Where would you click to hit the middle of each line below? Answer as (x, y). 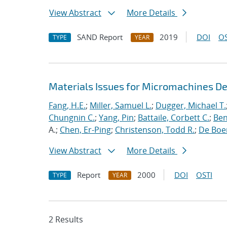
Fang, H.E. (67, 105)
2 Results (66, 219)
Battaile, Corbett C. (174, 118)
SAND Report (100, 37)
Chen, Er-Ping (85, 130)
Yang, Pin (116, 118)
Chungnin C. (72, 118)
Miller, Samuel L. (121, 105)
